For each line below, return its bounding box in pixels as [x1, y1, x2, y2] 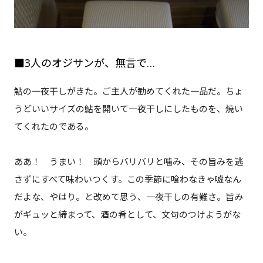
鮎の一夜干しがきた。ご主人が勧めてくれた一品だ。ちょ [14, 85, 243, 97]
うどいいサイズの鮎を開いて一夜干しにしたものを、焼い [14, 102, 243, 114]
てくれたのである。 [14, 120, 93, 132]
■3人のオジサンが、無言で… [14, 55, 155, 70]
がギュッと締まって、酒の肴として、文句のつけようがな [14, 208, 241, 220]
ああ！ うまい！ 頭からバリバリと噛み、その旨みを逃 [14, 155, 243, 167]
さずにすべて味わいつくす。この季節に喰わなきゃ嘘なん [14, 173, 241, 185]
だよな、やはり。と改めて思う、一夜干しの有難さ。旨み [14, 190, 243, 203]
